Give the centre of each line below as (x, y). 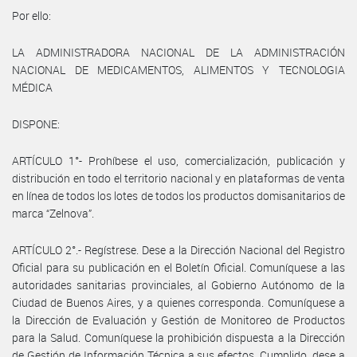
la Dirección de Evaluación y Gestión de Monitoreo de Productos (178, 320)
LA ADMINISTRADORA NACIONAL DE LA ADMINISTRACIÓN (178, 52)
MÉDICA (32, 87)
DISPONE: (36, 124)
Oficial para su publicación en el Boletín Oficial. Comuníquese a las (178, 267)
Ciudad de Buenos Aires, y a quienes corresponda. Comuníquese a (178, 302)
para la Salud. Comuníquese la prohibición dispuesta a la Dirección (178, 337)
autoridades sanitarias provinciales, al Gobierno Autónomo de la (178, 284)
